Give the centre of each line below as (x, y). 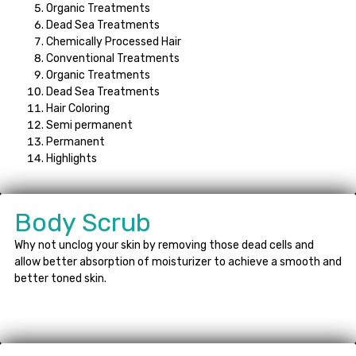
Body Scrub (83, 222)
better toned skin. (60, 278)
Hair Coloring (78, 108)
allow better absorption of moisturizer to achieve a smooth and (178, 261)
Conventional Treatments (113, 58)
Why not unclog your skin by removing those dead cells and (164, 245)
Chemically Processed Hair (114, 41)
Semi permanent (89, 125)
